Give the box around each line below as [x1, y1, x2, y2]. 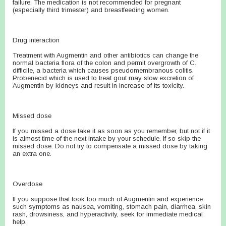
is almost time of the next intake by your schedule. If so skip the [13, 135, 201, 142]
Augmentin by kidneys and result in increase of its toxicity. [13, 82, 184, 89]
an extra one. [13, 150, 51, 157]
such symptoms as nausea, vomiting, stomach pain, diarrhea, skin [13, 203, 211, 210]
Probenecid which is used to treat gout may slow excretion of [13, 74, 194, 82]
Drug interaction [13, 36, 60, 44]
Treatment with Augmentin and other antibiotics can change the [13, 51, 198, 59]
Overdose [13, 180, 42, 188]
